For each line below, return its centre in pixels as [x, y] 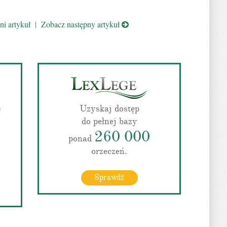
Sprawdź [109, 177]
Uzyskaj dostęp [109, 108]
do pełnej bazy [109, 121]
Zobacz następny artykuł [81, 24]
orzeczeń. [109, 151]
